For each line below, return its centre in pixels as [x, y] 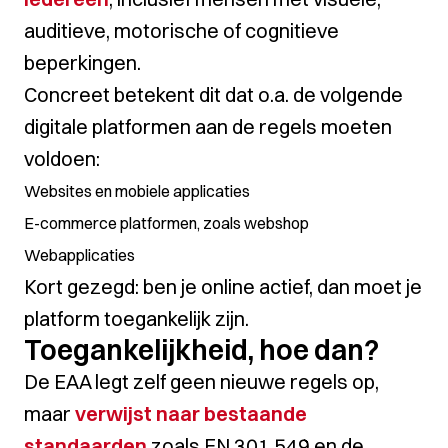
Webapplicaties [79, 255]
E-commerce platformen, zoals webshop [166, 223]
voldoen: [62, 158]
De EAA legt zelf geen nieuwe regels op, [201, 381]
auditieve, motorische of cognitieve [181, 30]
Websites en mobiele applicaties [137, 191]
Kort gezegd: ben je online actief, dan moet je [223, 286]
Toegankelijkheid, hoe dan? [201, 350]
